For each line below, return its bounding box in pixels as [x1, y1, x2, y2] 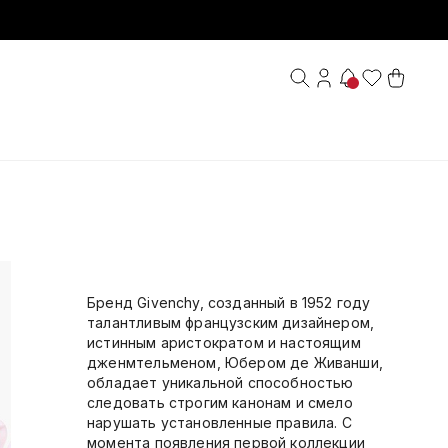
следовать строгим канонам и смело [87, 394, 353, 411]
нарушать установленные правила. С [87, 414, 352, 431]
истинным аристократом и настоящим [87, 334, 361, 351]
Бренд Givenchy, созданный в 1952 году [87, 294, 371, 311]
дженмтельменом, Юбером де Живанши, [87, 354, 383, 371]
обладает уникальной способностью [87, 374, 354, 391]
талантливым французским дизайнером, [87, 314, 375, 331]
